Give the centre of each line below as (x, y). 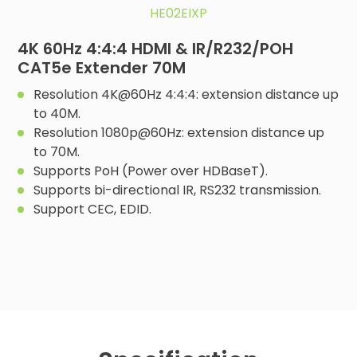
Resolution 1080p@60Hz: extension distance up (179, 132)
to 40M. (57, 113)
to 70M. (57, 151)
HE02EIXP (178, 13)
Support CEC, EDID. (93, 209)
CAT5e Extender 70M (102, 67)
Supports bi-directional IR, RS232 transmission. (178, 190)
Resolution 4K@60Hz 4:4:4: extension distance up (186, 94)
